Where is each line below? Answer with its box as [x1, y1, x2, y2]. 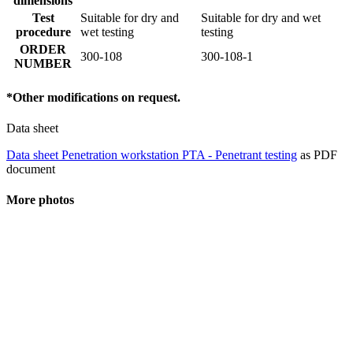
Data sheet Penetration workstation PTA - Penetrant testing [6, 148, 297, 162]
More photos [6, 193, 74, 207]
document [6, 162, 55, 176]
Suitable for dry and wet [201, 11, 321, 25]
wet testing [80, 25, 134, 39]
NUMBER [14, 57, 72, 71]
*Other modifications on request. [6, 90, 180, 104]
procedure [15, 25, 71, 39]
